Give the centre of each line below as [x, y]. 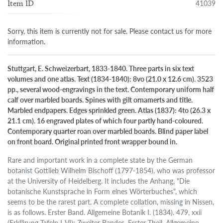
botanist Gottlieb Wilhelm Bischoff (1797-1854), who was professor [111, 170]
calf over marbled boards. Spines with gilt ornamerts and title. [100, 100]
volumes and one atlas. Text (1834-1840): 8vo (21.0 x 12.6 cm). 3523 [111, 79]
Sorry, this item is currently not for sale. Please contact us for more [110, 31]
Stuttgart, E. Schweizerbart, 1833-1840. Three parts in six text [101, 68]
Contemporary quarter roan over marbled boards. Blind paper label [108, 131]
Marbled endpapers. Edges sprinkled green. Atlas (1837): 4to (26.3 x [109, 110]
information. [27, 42]
